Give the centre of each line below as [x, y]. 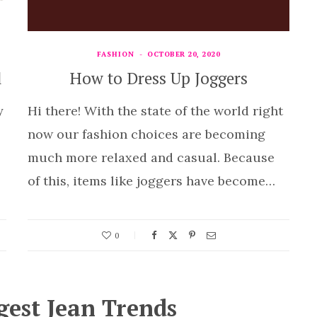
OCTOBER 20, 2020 [184, 54]
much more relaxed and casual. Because [151, 157]
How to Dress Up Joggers [158, 78]
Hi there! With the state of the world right [155, 111]
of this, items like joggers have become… [151, 181]
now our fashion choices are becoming [146, 134]
